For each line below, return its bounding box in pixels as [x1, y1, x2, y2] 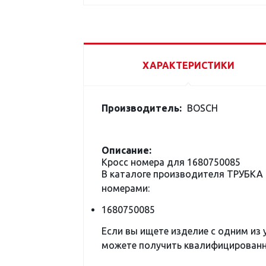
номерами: [102, 183, 150, 194]
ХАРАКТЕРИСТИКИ [142, 60, 235, 71]
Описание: [102, 145, 151, 156]
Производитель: [102, 103, 182, 113]
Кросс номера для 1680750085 [102, 157, 240, 167]
